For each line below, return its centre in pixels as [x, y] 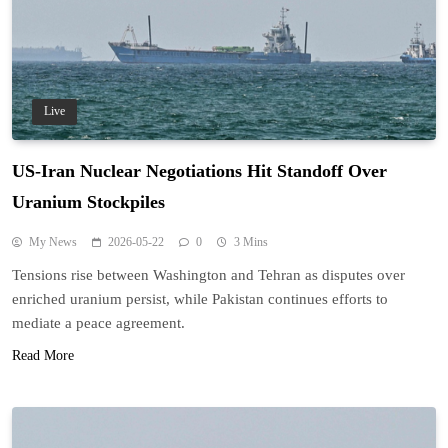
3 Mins [251, 241]
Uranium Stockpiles [88, 201]
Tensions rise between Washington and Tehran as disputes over [208, 274]
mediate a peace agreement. [98, 322]
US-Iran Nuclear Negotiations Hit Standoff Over [199, 170]
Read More [43, 355]
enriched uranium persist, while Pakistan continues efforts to [200, 298]
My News [53, 241]
